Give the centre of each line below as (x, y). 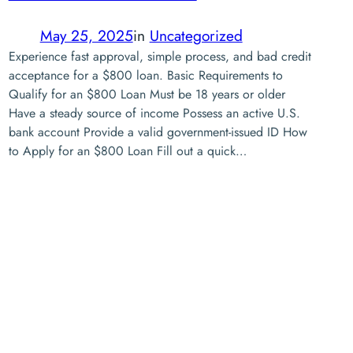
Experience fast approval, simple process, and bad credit (160, 56)
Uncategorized (196, 35)
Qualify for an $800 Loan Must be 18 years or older (147, 94)
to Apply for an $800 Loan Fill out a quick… (127, 151)
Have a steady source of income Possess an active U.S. (154, 113)
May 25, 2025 (86, 35)
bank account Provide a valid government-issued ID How (158, 132)
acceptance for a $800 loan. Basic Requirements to (145, 75)
